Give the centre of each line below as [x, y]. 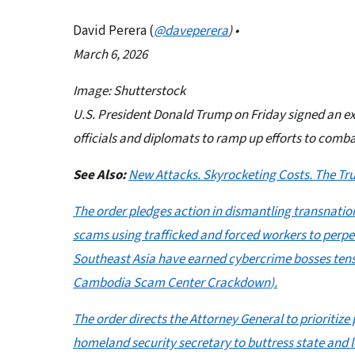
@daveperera [191, 31]
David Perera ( [113, 31]
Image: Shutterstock [129, 92]
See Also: [99, 176]
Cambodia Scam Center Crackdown [172, 283]
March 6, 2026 [110, 55]
